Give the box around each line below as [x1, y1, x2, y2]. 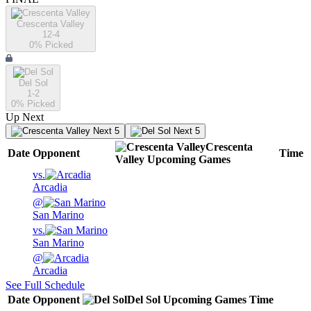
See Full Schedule [6, 279, 85, 292]
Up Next [6, 111, 44, 124]
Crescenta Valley [17, 19, 85, 30]
